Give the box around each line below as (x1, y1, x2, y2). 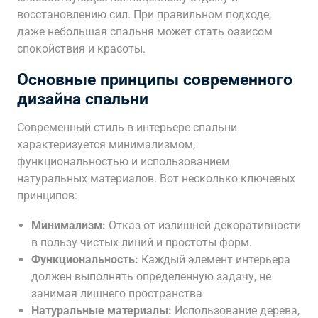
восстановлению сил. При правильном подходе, (17, 8, 271, 21)
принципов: (17, 189, 77, 202)
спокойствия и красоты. (17, 42, 146, 55)
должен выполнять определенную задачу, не (31, 270, 271, 283)
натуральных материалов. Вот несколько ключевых (17, 172, 295, 185)
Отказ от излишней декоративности (106, 219, 301, 232)
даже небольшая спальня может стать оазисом (17, 25, 273, 38)
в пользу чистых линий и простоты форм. (31, 236, 252, 249)
